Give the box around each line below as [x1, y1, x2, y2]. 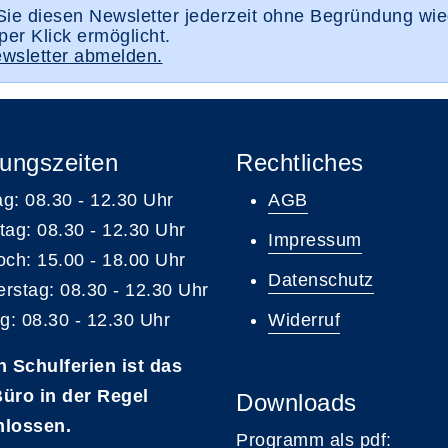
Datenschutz [268, 270, 374, 291]
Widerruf [268, 310, 340, 331]
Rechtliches [236, 149, 364, 177]
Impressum [268, 230, 362, 251]
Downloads [236, 389, 357, 417]
